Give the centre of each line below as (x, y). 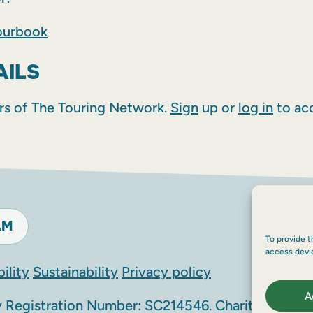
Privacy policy (166, 272)
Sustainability (75, 272)
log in (256, 108)
